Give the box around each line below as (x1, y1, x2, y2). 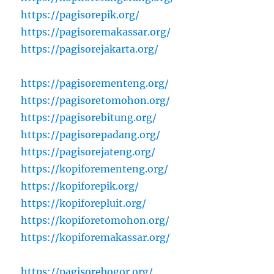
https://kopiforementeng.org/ (21, 162, 169, 175)
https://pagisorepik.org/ (21, 8, 140, 21)
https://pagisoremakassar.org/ (21, 25, 171, 38)
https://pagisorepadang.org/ (21, 128, 161, 141)
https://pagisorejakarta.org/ (21, 42, 159, 55)
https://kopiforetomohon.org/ (21, 213, 170, 226)
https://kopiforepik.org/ (21, 179, 139, 192)
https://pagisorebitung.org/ (21, 111, 157, 124)
